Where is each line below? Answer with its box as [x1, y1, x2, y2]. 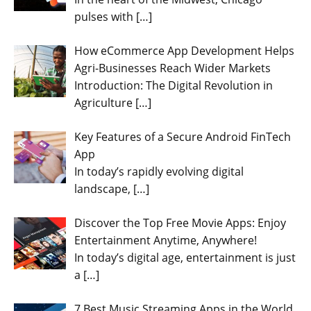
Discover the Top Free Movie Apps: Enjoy [74, 215, 286, 230]
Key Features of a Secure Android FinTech [74, 128, 291, 144]
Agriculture [74, 94, 135, 110]
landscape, [74, 180, 133, 196]
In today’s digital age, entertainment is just [74, 249, 296, 265]
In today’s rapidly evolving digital [74, 163, 244, 179]
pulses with [74, 8, 136, 24]
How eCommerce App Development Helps [74, 42, 294, 58]
